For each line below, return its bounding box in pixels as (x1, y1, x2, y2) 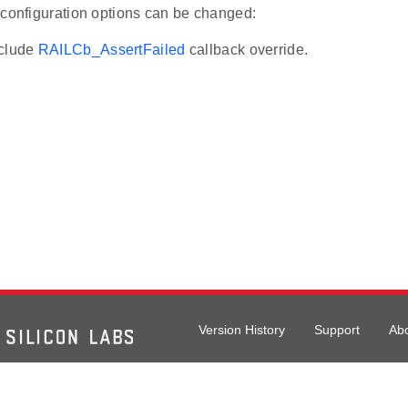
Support (314, 321, 360, 337)
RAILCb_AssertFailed (37, 42, 186, 58)
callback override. (185, 42, 309, 58)
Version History (199, 321, 285, 337)
